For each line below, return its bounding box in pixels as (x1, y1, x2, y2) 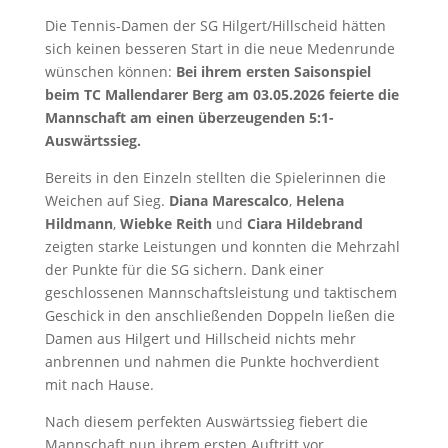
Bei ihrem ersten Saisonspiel (175, 62, 371, 81)
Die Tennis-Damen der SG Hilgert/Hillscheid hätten (44, 16, 386, 35)
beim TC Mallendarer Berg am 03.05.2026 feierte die (44, 85, 399, 104)
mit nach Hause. (44, 375, 154, 394)
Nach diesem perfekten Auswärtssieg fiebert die (44, 412, 368, 431)
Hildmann (44, 214, 113, 233)
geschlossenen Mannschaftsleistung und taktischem (44, 283, 397, 302)
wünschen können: (44, 62, 176, 81)
